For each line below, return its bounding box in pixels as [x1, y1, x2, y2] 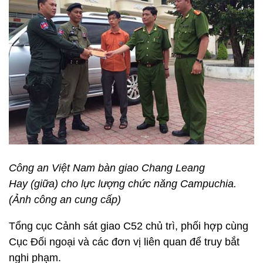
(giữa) [31, 177, 58, 190]
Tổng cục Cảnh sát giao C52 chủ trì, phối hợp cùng [9, 220, 248, 232]
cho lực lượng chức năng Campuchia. [58, 177, 237, 190]
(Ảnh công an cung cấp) [9, 193, 121, 205]
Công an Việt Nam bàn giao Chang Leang [9, 161, 205, 174]
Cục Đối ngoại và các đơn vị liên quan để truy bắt [9, 235, 240, 248]
